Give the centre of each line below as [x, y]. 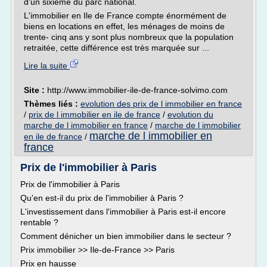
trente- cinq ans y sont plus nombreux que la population [129, 37]
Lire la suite [47, 66]
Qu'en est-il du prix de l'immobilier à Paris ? [102, 198]
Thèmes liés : [52, 104]
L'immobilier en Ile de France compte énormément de [125, 15]
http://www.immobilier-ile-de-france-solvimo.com [137, 90]
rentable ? [39, 222]
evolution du [190, 114]
